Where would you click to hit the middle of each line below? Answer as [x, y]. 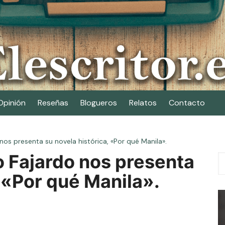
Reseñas [53, 103]
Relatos [143, 103]
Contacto [187, 103]
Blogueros [99, 103]
